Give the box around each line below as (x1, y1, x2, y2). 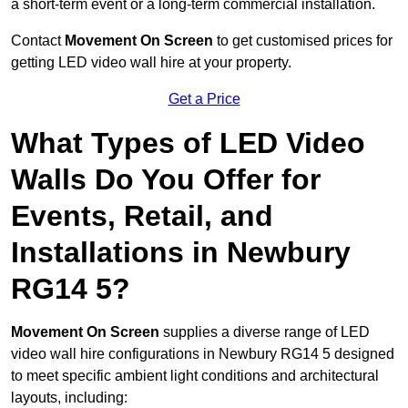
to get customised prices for (213, 33, 393, 49)
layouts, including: (11, 390, 127, 406)
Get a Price (168, 91, 240, 107)
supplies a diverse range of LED (159, 324, 370, 341)
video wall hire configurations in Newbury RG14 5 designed (11, 346, 394, 362)
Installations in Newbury (11, 236, 351, 270)
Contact (11, 33, 65, 49)
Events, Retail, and (11, 199, 273, 233)
